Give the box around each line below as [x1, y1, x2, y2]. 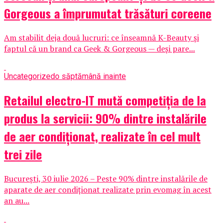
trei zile [4, 144, 42, 163]
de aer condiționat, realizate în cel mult [4, 126, 200, 145]
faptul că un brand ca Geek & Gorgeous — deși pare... [4, 42, 195, 54]
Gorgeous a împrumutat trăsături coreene [4, 3, 211, 22]
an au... [4, 194, 29, 206]
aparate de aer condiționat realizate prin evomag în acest [4, 183, 211, 195]
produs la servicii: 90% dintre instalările [4, 108, 206, 127]
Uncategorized [4, 71, 55, 81]
